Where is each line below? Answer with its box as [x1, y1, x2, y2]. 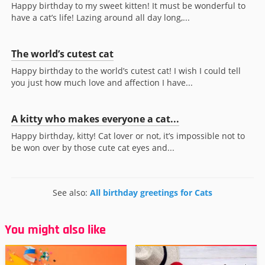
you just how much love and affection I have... [11, 77, 193, 89]
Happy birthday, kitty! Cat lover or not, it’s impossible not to [11, 130, 245, 142]
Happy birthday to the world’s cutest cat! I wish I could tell [11, 65, 241, 77]
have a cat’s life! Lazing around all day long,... [11, 12, 190, 24]
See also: [53, 187, 90, 199]
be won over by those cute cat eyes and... [11, 142, 174, 154]
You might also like [5, 222, 106, 239]
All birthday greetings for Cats [90, 187, 212, 199]
